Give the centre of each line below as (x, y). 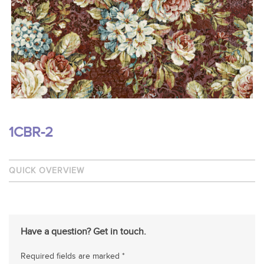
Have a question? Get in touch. (83, 232)
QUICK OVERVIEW (47, 171)
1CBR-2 (31, 133)
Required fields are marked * (73, 257)
